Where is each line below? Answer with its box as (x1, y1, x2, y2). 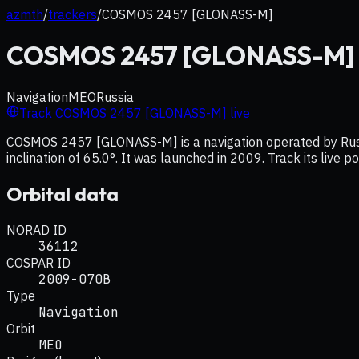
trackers (48, 6, 97, 22)
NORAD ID (6, 221, 67, 238)
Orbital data (6, 181, 119, 206)
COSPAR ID (6, 254, 71, 271)
